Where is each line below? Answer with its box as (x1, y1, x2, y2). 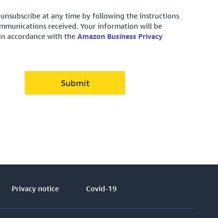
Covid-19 (86, 184, 117, 193)
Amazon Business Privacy (77, 32, 163, 40)
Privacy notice (12, 184, 59, 193)
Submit (60, 77, 90, 88)
